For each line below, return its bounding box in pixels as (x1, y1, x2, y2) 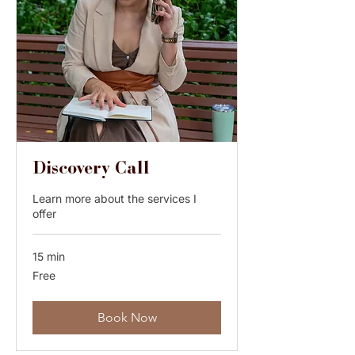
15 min (32, 250, 65, 263)
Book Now (97, 310, 157, 325)
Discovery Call (32, 161, 150, 178)
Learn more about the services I (32, 192, 197, 205)
